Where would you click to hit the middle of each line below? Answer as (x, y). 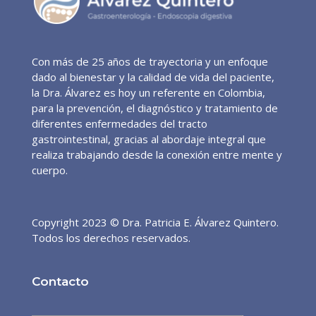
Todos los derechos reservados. (111, 238)
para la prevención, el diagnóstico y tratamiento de (154, 108)
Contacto (60, 281)
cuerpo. (49, 170)
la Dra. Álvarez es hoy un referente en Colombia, (148, 93)
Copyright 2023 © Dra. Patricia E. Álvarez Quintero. (155, 223)
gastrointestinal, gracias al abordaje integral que (148, 139)
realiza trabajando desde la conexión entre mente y (157, 155)
